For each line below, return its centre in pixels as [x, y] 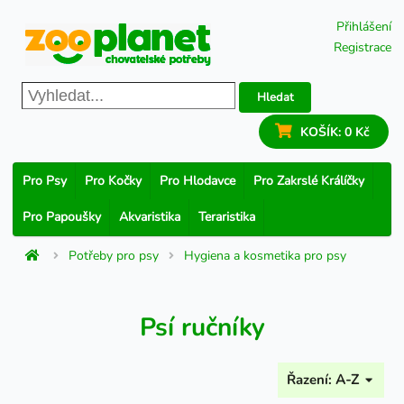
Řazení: [311, 380]
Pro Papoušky [62, 217]
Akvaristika [150, 217]
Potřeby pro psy [114, 256]
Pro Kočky [113, 181]
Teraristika [227, 217]
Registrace [363, 47]
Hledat [275, 97]
